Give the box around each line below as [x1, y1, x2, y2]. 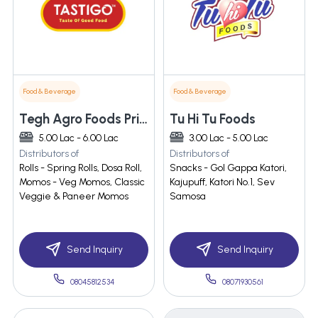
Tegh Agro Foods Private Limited [139, 111, 148, 128]
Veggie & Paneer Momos [19, 190, 128, 203]
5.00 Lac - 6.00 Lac [39, 132, 119, 145]
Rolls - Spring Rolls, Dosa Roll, [19, 162, 142, 175]
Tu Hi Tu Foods [170, 111, 256, 128]
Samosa [170, 190, 206, 203]
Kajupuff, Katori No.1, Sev [170, 176, 275, 189]
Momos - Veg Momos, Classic [19, 176, 145, 189]
